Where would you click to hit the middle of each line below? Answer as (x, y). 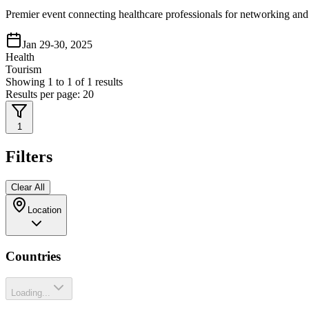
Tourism (23, 70)
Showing (27, 82)
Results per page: (44, 94)
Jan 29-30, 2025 (57, 45)
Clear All (28, 188)
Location (44, 210)
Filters (29, 157)
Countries (33, 256)
